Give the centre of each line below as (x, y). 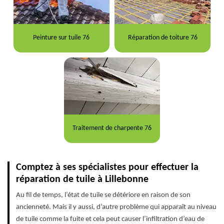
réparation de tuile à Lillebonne (82, 179)
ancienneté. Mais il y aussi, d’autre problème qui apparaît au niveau (116, 207)
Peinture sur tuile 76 (61, 38)
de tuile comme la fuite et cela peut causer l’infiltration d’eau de (110, 219)
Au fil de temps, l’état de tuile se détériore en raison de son (103, 195)
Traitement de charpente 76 (112, 128)
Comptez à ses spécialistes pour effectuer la (107, 167)
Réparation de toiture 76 (162, 38)
